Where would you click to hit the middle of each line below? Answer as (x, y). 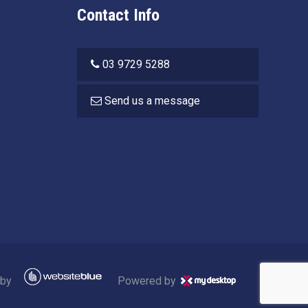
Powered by (147, 281)
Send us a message (152, 101)
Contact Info (118, 15)
